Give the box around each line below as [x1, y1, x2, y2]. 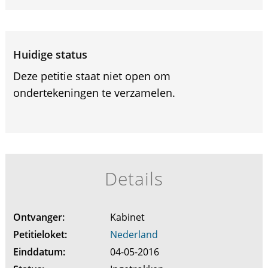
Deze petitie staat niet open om [13, 69, 170, 83]
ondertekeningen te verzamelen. [13, 86, 175, 100]
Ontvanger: [13, 211, 65, 224]
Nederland [109, 228, 158, 241]
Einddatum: [13, 245, 65, 258]
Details [104, 166, 164, 191]
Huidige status [13, 47, 87, 62]
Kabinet [109, 211, 147, 224]
